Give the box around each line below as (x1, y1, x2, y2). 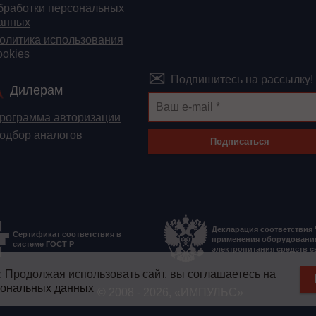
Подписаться (209, 136, 269, 147)
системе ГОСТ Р (13, 239, 74, 248)
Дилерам (10, 83, 63, 98)
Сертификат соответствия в (13, 229, 121, 238)
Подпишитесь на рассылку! (171, 73, 314, 86)
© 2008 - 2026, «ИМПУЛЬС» (95, 286, 243, 299)
